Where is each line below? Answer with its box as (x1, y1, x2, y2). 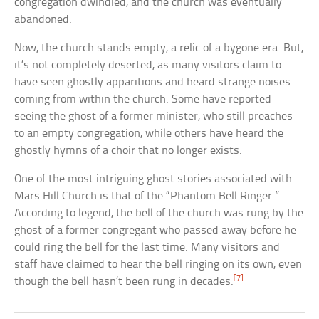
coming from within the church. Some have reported (14, 93, 272, 106)
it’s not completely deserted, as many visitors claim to (14, 59, 282, 72)
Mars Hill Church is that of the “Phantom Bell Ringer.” (14, 190, 280, 203)
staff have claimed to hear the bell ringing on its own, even (14, 258, 303, 271)
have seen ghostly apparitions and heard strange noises (14, 76, 291, 89)
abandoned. (14, 14, 73, 26)
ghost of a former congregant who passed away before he (14, 224, 297, 237)
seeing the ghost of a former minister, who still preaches (14, 110, 293, 123)
